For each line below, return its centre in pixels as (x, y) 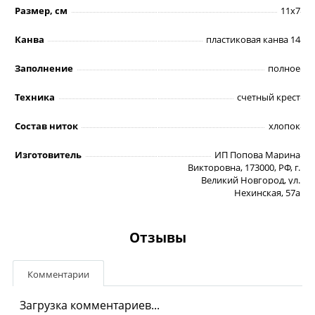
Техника (35, 97)
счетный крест (269, 97)
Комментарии (58, 274)
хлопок (284, 126)
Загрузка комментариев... (90, 305)
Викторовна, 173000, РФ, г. (244, 167)
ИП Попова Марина (257, 154)
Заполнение (44, 68)
